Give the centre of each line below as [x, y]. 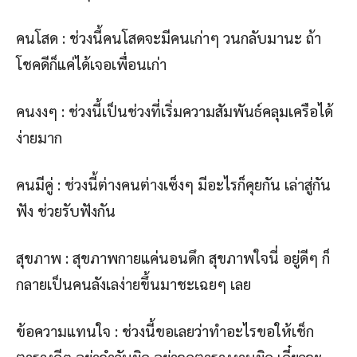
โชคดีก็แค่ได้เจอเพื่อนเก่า [91, 64]
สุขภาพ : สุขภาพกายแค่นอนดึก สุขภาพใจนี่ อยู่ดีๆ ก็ [173, 258]
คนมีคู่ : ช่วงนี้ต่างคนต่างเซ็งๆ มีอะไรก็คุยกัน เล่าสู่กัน [173, 184]
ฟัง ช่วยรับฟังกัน [66, 211]
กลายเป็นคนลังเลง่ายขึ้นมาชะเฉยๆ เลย [133, 284]
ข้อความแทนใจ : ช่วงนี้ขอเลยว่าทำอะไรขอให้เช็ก [165, 331]
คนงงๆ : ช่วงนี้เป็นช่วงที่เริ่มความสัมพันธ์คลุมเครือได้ [175, 111]
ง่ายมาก [39, 137]
